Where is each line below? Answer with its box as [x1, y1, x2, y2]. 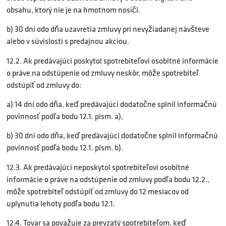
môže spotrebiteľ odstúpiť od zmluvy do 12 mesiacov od [7, 185, 189, 197]
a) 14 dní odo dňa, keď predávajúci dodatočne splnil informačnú [7, 98, 217, 110]
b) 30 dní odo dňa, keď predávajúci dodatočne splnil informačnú [7, 130, 218, 142]
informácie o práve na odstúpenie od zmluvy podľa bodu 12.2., [7, 173, 209, 185]
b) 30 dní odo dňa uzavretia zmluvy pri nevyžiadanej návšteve [7, 23, 209, 35]
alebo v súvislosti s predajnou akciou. [7, 35, 129, 47]
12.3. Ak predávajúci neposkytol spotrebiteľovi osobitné [7, 161, 189, 173]
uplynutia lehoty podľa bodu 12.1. [7, 197, 115, 209]
